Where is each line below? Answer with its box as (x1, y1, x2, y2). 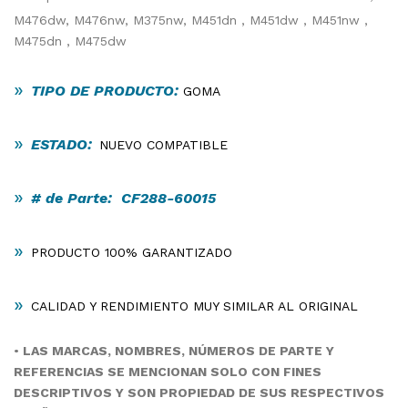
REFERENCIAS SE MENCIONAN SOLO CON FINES (14, 364, 321, 380)
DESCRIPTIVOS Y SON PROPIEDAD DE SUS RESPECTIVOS (14, 385, 384, 401)
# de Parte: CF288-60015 (31, 189, 216, 208)
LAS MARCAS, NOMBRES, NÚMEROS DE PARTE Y (19, 343, 334, 359)
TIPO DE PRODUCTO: (31, 82, 183, 100)
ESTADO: (31, 136, 92, 154)
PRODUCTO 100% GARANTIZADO (31, 245, 232, 260)
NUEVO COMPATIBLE (99, 138, 228, 153)
